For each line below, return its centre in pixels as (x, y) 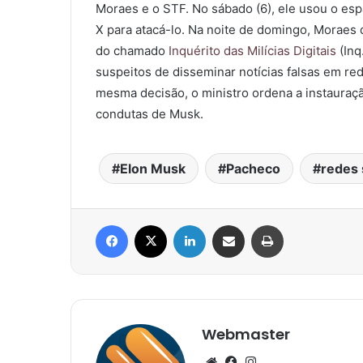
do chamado (132, 50)
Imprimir (303, 224)
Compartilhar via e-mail (254, 224)
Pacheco (253, 168)
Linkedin (226, 224)
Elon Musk (152, 168)
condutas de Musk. (149, 113)
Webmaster (246, 334)
